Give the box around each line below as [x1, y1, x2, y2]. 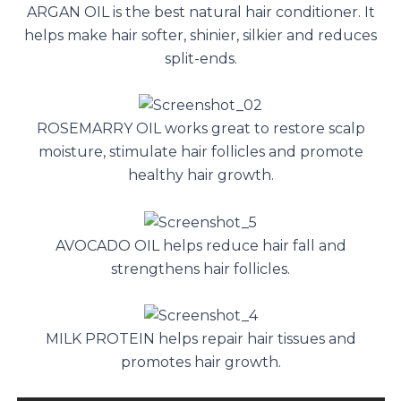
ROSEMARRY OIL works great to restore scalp [36, 120, 365, 138]
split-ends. [164, 49, 237, 67]
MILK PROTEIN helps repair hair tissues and [45, 330, 356, 347]
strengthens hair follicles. [111, 260, 290, 277]
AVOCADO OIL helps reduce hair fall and [55, 236, 346, 254]
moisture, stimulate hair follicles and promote [38, 143, 363, 161]
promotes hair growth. [120, 354, 281, 371]
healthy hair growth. [127, 166, 274, 184]
